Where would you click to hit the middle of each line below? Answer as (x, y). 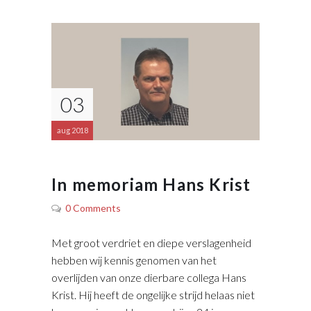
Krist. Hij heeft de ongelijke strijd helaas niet (153, 295)
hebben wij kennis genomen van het (134, 260)
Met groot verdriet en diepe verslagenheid (151, 243)
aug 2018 (72, 131)
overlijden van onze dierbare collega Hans (149, 278)
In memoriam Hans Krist (151, 185)
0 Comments (93, 208)
